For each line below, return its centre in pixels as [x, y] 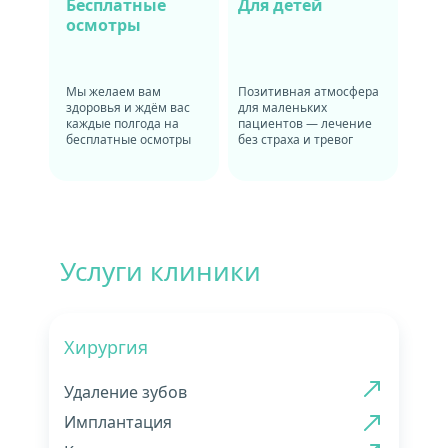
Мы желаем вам [113, 91]
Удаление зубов [125, 392]
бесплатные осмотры [128, 139]
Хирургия [106, 347]
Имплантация [118, 422]
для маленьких [282, 107]
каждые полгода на [122, 123]
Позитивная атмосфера [308, 91]
